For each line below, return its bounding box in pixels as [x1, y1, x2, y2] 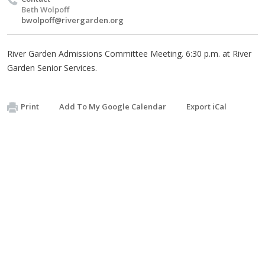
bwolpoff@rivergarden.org [21, 15, 124, 25]
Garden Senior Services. [7, 62, 97, 73]
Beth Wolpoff [21, 4, 69, 15]
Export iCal [186, 101, 227, 112]
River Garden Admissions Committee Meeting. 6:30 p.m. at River [7, 48, 251, 59]
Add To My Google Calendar [59, 101, 166, 112]
